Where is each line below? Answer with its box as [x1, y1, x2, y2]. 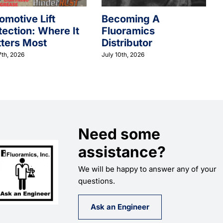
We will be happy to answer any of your [78, 164, 217, 174]
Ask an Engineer [91, 202, 150, 212]
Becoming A [102, 13, 160, 25]
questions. [78, 176, 115, 186]
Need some [78, 125, 161, 143]
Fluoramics [102, 25, 155, 37]
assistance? [78, 143, 166, 161]
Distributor [102, 37, 152, 49]
